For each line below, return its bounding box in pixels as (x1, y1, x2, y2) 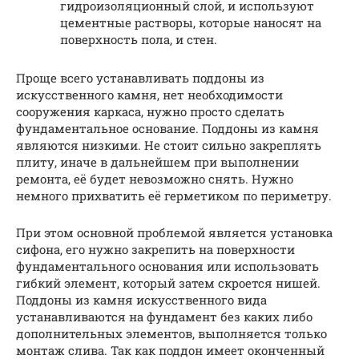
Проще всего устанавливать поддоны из (16, 69, 264, 86)
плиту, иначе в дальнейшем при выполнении (16, 153, 299, 170)
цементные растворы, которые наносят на (60, 14, 321, 30)
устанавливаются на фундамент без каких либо (16, 308, 313, 325)
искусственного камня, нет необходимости (16, 86, 283, 103)
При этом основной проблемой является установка (16, 224, 333, 240)
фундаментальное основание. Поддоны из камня (16, 119, 319, 136)
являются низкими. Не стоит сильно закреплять (16, 136, 321, 153)
